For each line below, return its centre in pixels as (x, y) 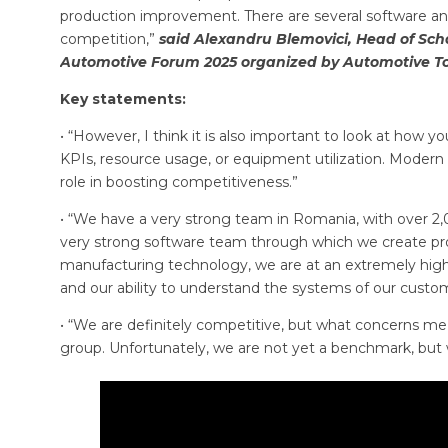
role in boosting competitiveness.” (179, 182)
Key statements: (123, 99)
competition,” (109, 39)
